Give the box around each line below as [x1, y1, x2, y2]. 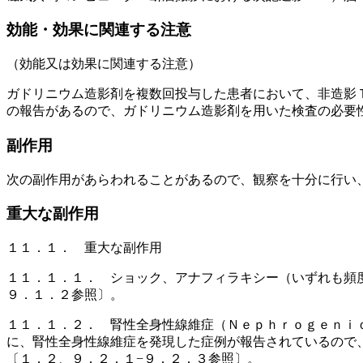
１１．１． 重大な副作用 [6, 240, 162, 254]
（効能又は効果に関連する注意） [6, 57, 201, 71]
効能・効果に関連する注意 [6, 21, 191, 39]
